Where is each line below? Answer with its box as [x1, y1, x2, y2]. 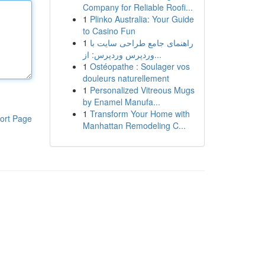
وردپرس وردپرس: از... [154, 49, 161, 60]
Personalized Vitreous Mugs [89, 84, 195, 96]
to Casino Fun [82, 25, 135, 37]
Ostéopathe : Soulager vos [89, 60, 190, 72]
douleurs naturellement [82, 72, 169, 84]
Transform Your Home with [89, 108, 190, 119]
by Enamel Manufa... [82, 96, 160, 108]
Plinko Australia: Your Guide [89, 13, 194, 25]
